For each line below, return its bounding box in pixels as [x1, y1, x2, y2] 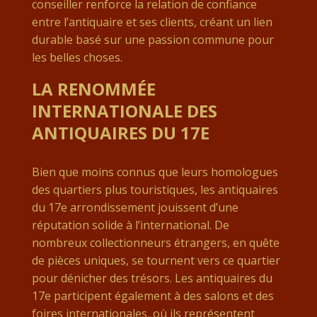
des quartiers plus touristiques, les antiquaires [31, 181, 278, 197]
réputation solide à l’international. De [31, 217, 229, 233]
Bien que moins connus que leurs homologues [31, 163, 278, 180]
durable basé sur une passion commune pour [31, 31, 274, 47]
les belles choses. [31, 49, 122, 65]
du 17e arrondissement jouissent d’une [31, 199, 238, 215]
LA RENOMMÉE [31, 76, 156, 100]
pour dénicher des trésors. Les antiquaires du [31, 270, 272, 286]
